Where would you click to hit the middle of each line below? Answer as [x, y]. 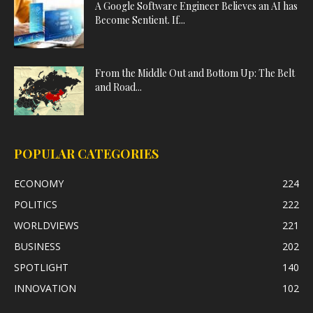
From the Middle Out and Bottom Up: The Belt [195, 73]
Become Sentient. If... [140, 20]
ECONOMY [39, 184]
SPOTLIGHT [41, 268]
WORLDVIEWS [46, 226]
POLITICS [36, 205]
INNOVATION [45, 289]
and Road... [118, 87]
